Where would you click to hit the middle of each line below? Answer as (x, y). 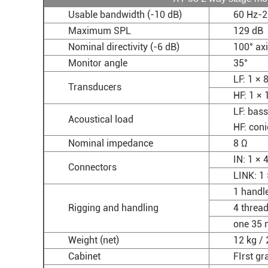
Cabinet (84, 256)
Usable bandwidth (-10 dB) (125, 15)
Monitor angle (98, 63)
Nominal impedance (111, 143)
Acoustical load (101, 119)
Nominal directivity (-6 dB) (124, 47)
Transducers (95, 87)
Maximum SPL (100, 31)
